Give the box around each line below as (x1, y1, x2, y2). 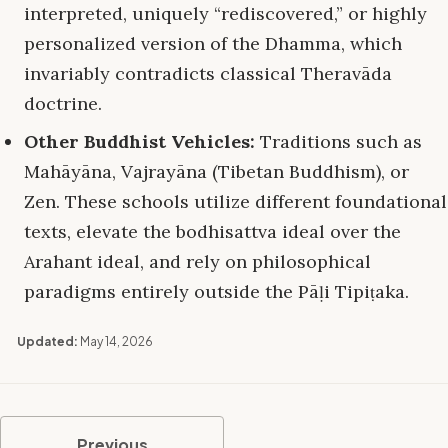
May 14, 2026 (80, 333, 153, 349)
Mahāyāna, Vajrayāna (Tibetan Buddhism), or (24, 160, 409, 184)
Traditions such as (255, 130, 422, 154)
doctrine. (24, 92, 102, 116)
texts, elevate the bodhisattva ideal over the (24, 220, 401, 244)
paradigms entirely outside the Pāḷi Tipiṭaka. (24, 280, 409, 304)
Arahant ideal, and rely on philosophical (24, 250, 371, 274)
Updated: (15, 333, 78, 349)
